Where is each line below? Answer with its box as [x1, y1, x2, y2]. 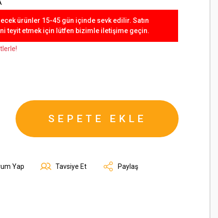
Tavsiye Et [55, 162, 87, 170]
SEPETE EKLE [48, 113, 146, 125]
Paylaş [118, 162, 138, 170]
